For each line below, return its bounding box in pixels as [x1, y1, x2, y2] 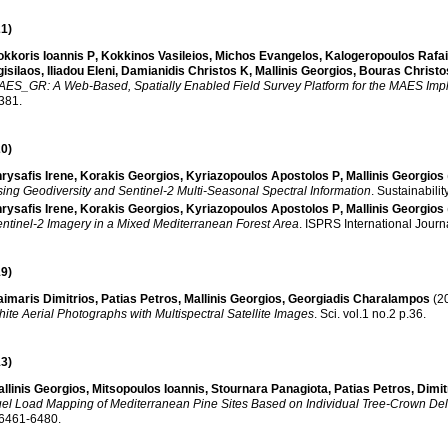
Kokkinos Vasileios [101, 48, 209, 63]
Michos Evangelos [215, 48, 319, 63]
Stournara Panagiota [211, 381, 328, 396]
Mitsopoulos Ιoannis [164, 381, 205, 396]
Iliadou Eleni [47, 63, 115, 78]
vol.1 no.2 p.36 [399, 306, 423, 321]
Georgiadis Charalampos [288, 291, 430, 306]
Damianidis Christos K [121, 63, 249, 78]
